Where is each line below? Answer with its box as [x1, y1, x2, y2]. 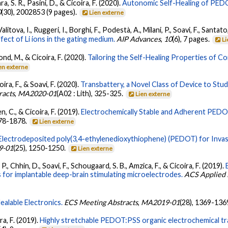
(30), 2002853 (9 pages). [1, 7, 79, 16]
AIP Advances [117, 35, 161, 44]
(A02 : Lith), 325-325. [56, 89, 125, 98]
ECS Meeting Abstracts [64, 197, 138, 207]
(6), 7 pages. [172, 35, 212, 44]
